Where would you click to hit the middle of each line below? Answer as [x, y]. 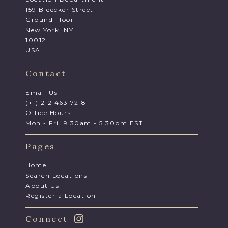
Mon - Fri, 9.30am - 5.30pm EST [84, 123]
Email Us [41, 93]
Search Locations [56, 176]
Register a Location [61, 196]
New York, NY [49, 30]
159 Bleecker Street [60, 10]
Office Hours [48, 113]
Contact [46, 74]
